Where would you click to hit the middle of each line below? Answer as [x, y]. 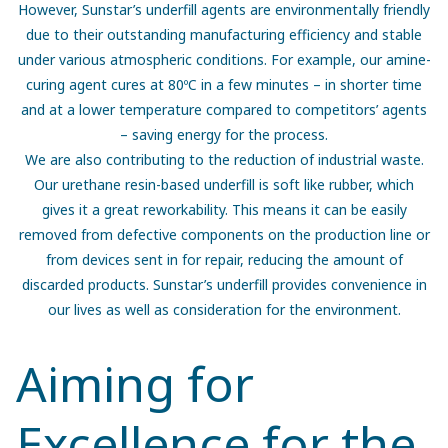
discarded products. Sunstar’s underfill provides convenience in [224, 284]
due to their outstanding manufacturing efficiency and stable [224, 34]
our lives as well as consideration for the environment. [224, 309]
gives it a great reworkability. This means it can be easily [224, 209]
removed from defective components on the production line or [224, 234]
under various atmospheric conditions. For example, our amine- [224, 59]
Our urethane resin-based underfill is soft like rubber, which [224, 184]
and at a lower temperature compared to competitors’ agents [224, 109]
